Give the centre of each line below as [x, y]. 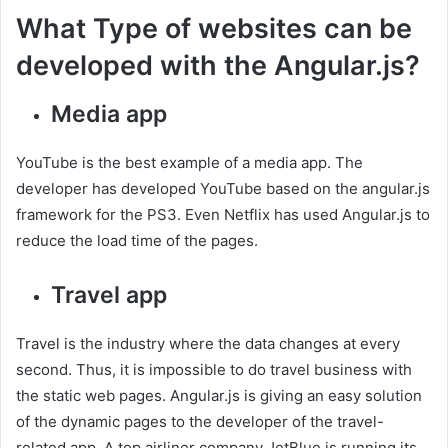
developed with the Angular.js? [218, 66]
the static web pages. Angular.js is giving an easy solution [219, 395]
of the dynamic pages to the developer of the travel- [200, 421]
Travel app [109, 294]
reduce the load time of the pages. [137, 240]
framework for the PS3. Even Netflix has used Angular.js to [223, 214]
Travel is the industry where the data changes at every [208, 343]
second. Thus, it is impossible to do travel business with [214, 369]
